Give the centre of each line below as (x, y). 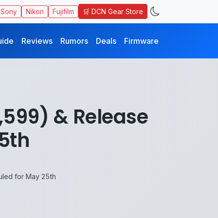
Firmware (141, 41)
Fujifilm (63, 11)
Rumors (74, 41)
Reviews (37, 41)
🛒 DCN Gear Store (113, 11)
